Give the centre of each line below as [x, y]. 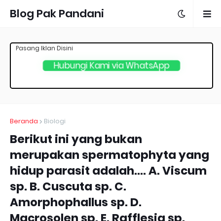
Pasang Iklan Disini [44, 48]
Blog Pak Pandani [57, 14]
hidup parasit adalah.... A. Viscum [108, 171]
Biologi [55, 121]
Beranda [24, 121]
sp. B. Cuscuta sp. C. [68, 186]
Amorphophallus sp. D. [76, 202]
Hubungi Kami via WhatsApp [111, 65]
